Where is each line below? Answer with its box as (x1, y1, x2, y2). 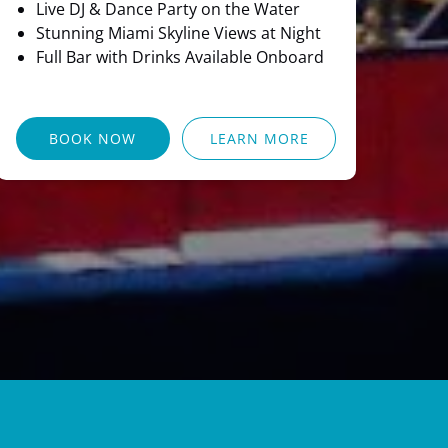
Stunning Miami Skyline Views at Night (36, 21, 321, 44)
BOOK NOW (49, 128, 137, 148)
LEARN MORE (209, 128, 309, 148)
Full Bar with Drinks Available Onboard (36, 45, 324, 68)
